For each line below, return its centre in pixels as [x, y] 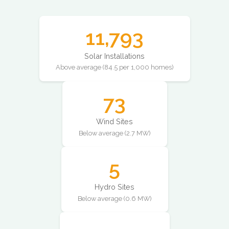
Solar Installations [114, 56]
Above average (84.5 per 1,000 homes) [114, 67]
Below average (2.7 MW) [114, 133]
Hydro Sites [114, 187]
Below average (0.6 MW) [114, 198]
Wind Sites [114, 122]
